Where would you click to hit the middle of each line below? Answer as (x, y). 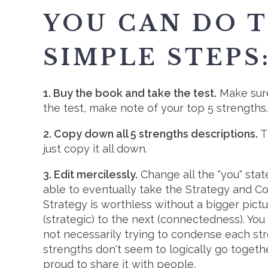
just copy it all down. (95, 149)
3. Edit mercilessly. (90, 175)
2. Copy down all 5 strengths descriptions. (150, 134)
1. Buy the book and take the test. (130, 93)
